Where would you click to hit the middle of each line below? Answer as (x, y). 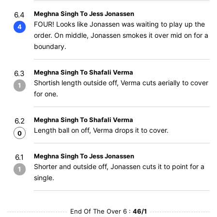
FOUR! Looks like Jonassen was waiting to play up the (119, 24)
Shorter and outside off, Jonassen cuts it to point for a (119, 166)
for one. (46, 94)
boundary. (50, 46)
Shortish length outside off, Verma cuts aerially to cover (121, 83)
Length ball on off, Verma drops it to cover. (101, 130)
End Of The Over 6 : (101, 211)
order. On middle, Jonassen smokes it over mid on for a (121, 35)
